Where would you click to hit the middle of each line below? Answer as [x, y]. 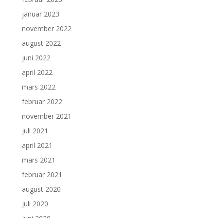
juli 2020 [35, 204]
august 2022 [41, 43]
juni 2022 [36, 58]
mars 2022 [38, 87]
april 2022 [37, 73]
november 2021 [46, 116]
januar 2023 [40, 14]
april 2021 [37, 145]
